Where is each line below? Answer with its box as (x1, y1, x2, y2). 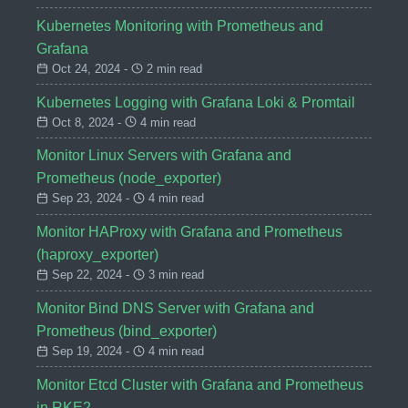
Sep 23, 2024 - (47, 191, 133, 206)
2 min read (142, 61, 202, 76)
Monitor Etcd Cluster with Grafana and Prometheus (36, 376, 363, 393)
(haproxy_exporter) (36, 247, 158, 263)
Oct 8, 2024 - (47, 115, 125, 129)
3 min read (144, 268, 204, 282)
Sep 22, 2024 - (47, 268, 133, 282)
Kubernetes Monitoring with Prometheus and (36, 17, 323, 34)
